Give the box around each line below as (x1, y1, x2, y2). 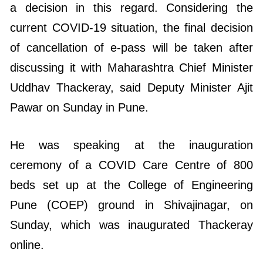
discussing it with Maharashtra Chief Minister (10, 60, 253, 74)
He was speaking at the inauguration (10, 138, 253, 151)
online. (10, 238, 44, 251)
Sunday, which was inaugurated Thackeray (10, 218, 253, 231)
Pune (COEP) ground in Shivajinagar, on (10, 198, 253, 211)
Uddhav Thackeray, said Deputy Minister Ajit (10, 80, 253, 94)
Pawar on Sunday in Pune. (10, 100, 149, 114)
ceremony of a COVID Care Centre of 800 (10, 158, 253, 171)
